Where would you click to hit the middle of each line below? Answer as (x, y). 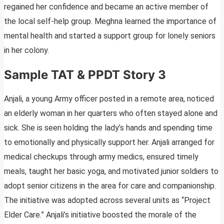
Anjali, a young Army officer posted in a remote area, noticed (109, 99)
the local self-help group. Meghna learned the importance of (110, 21)
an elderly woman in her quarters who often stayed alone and (111, 113)
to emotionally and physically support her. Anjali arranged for (109, 142)
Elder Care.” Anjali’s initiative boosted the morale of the (100, 215)
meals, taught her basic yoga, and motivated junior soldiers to (111, 171)
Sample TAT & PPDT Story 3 (85, 74)
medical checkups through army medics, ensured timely (101, 157)
